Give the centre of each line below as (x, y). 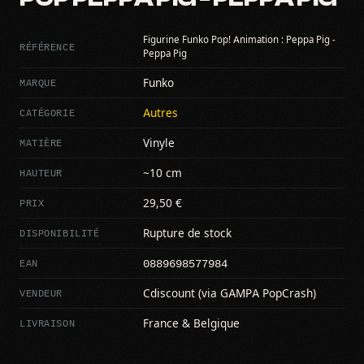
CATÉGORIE (48, 113)
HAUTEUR (41, 173)
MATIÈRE (41, 143)
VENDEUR (41, 293)
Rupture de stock (187, 234)
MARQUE (38, 83)
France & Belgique (191, 324)
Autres (160, 113)
